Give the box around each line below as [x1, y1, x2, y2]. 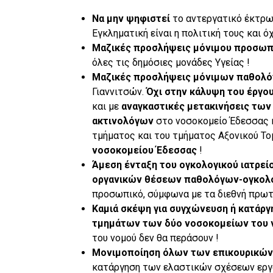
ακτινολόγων [91, 115, 154, 127]
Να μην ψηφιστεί [91, 12, 172, 24]
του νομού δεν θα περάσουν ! [91, 232, 219, 244]
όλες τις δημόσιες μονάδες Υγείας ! [91, 56, 250, 68]
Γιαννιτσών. [91, 85, 146, 97]
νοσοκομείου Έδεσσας [91, 144, 197, 156]
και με [91, 100, 121, 112]
